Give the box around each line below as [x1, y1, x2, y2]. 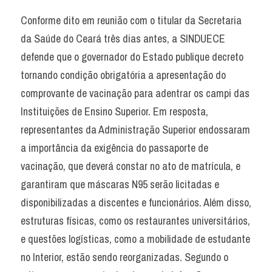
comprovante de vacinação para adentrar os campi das [21, 86, 250, 101]
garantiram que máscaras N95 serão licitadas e [21, 177, 219, 192]
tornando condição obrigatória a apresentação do [21, 67, 226, 83]
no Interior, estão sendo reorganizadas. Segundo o [21, 250, 228, 265]
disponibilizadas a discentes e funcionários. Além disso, [21, 195, 251, 210]
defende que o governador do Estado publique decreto [21, 49, 243, 64]
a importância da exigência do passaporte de [21, 140, 208, 155]
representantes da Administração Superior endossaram [21, 122, 250, 137]
